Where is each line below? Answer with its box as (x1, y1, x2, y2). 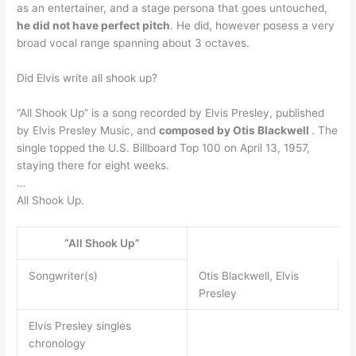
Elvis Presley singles (28, 319, 131, 333)
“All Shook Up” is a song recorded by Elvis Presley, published (17, 106, 325, 120)
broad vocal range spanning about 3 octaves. (17, 37, 250, 50)
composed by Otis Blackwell (159, 124, 312, 137)
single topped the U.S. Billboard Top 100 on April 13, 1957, (17, 141, 311, 155)
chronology (28, 337, 86, 350)
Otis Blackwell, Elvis (198, 269, 299, 283)
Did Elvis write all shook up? (17, 72, 158, 85)
